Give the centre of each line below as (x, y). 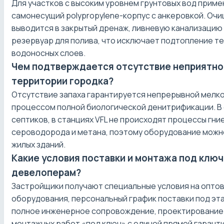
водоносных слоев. (48, 53)
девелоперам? (46, 173)
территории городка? (62, 81)
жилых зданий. (38, 145)
